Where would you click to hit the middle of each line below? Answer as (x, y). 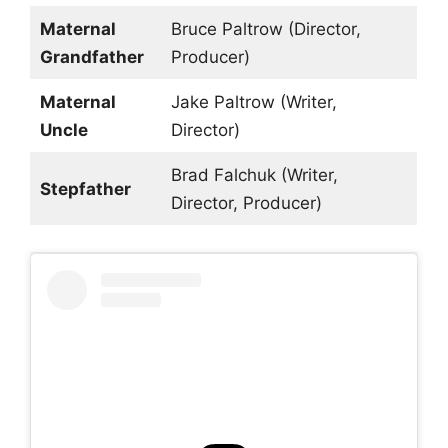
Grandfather (91, 57)
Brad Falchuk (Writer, (254, 175)
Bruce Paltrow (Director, (265, 29)
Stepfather (85, 189)
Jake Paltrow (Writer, (253, 102)
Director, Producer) (246, 203)
